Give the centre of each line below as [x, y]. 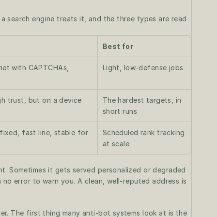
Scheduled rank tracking [144, 132]
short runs [120, 111]
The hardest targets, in [142, 100]
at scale [116, 144]
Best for [118, 46]
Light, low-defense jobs [143, 68]
